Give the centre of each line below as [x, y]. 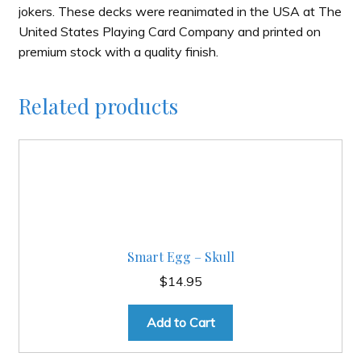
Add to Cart [180, 322]
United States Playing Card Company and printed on [169, 32]
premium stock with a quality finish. [118, 52]
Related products [98, 105]
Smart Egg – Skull [180, 257]
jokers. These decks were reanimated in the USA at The [180, 12]
